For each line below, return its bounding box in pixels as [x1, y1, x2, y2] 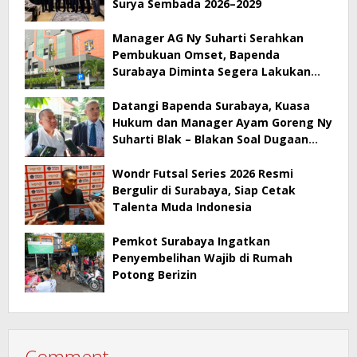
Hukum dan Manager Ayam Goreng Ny [112, 114, 332, 130]
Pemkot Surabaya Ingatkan [112, 233, 270, 249]
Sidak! [112, 80, 147, 96]
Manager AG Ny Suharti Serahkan [112, 29, 304, 45]
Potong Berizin [112, 266, 197, 282]
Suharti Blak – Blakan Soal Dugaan [112, 131, 308, 147]
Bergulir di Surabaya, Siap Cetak [112, 182, 296, 198]
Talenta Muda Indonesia [112, 198, 252, 214]
